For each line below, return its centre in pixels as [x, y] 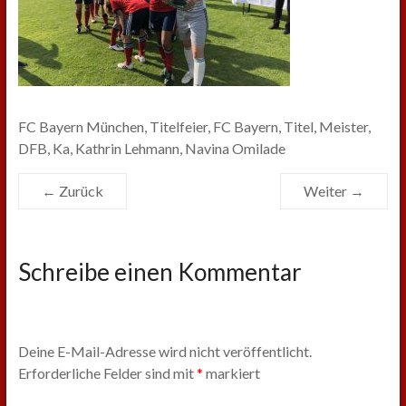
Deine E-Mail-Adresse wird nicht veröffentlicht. [164, 352]
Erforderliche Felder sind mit [107, 373]
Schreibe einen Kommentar [159, 272]
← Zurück [72, 191]
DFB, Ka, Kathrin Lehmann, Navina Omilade [151, 148]
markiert [231, 373]
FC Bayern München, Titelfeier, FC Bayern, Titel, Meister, [194, 126]
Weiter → [334, 191]
